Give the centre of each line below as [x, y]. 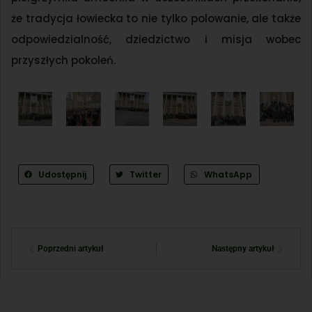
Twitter [145, 174]
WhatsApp [228, 174]
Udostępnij [62, 174]
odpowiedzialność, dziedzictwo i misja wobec [156, 40]
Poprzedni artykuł [71, 249]
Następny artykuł [243, 249]
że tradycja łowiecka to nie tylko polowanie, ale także [156, 19]
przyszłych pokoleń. [63, 61]
